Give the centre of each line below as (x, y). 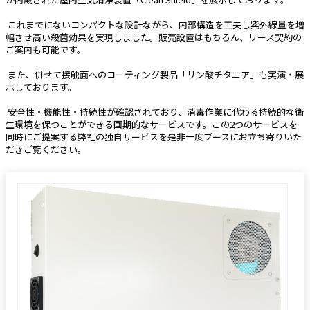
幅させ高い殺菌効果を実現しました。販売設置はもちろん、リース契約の (154, 37)
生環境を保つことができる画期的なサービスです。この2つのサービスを (152, 124)
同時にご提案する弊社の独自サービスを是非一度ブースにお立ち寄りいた (154, 137)
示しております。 (41, 87)
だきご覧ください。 (46, 149)
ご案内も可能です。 (46, 49)
